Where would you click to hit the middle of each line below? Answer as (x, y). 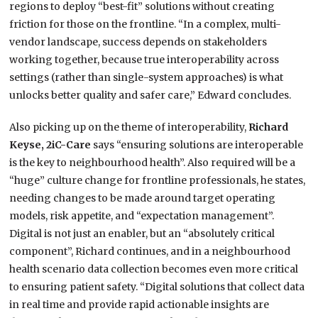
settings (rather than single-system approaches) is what (147, 78)
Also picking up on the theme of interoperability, (129, 127)
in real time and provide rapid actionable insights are (139, 305)
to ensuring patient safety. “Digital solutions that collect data (157, 287)
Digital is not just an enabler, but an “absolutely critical (142, 234)
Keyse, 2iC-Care (51, 145)
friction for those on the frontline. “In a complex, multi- (146, 24)
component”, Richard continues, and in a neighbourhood (150, 252)
